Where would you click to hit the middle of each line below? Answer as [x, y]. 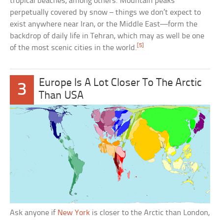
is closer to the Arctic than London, [150, 213]
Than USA [61, 96]
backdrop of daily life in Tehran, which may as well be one [107, 36]
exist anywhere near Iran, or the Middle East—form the [104, 25]
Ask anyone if [34, 213]
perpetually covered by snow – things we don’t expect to [106, 13]
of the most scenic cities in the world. [74, 48]
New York [74, 213]
